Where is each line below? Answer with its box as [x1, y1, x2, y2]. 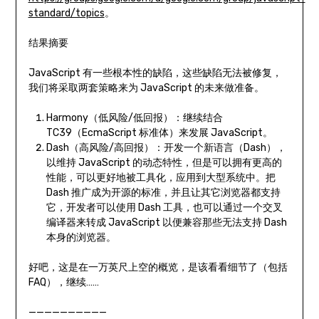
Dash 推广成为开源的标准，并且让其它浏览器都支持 [46, 187, 281, 199]
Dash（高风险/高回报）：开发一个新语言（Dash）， [46, 142, 286, 155]
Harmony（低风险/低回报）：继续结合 [46, 112, 223, 125]
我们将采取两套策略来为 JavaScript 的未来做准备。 [28, 82, 264, 95]
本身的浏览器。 [46, 231, 116, 244]
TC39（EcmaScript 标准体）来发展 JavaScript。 [46, 127, 273, 140]
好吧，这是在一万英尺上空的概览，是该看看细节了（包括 [28, 261, 288, 274]
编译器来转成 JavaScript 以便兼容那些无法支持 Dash [46, 216, 287, 229]
